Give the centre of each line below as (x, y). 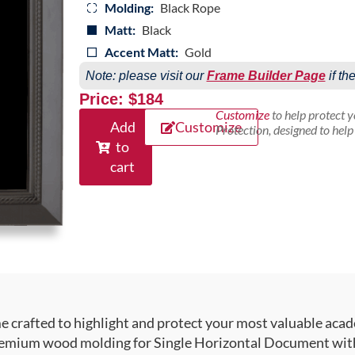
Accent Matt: (141, 52)
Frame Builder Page (266, 76)
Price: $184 (121, 99)
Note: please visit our (146, 76)
